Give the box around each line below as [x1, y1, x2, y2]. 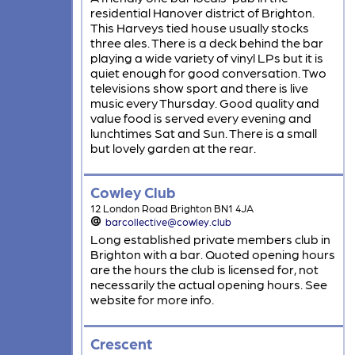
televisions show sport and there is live [90, 80, 308, 96]
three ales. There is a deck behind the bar [90, 35, 323, 51]
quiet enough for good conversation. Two [90, 65, 326, 81]
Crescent [90, 334, 152, 353]
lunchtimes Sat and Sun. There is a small [90, 125, 317, 141]
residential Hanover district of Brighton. [90, 5, 315, 21]
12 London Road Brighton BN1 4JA [90, 202, 254, 215]
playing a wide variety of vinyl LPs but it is [90, 50, 323, 66]
